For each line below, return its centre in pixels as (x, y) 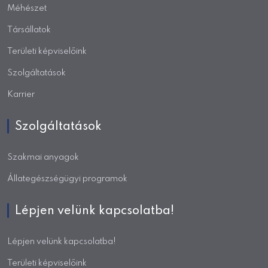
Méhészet (27, 9)
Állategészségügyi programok (67, 179)
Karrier (21, 95)
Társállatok (29, 30)
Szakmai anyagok (43, 158)
